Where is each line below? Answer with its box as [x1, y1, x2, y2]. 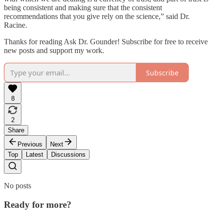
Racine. [4, 21, 27, 30]
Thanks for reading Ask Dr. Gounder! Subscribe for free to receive [4, 37, 208, 46]
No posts [4, 182, 31, 190]
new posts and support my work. [4, 46, 104, 55]
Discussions [51, 151, 86, 159]
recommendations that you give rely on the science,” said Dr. [4, 12, 190, 21]
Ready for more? [4, 199, 72, 210]
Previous [18, 141, 42, 148]
